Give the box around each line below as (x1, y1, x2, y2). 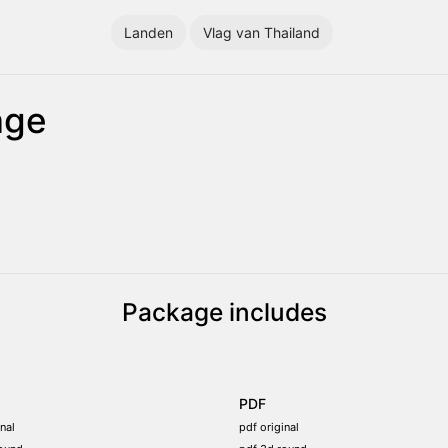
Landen (124, 23, 173, 41)
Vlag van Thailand (203, 23, 320, 41)
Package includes (121, 296, 327, 327)
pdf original (239, 419, 299, 434)
